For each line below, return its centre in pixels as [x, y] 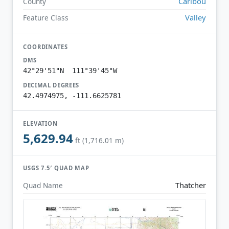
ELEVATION [41, 123]
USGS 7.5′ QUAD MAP [56, 168]
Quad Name [43, 185]
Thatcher [191, 185]
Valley [196, 17]
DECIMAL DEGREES [51, 85]
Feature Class [46, 17]
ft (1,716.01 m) [99, 141]
